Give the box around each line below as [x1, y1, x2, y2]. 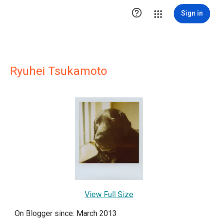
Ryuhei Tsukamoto [10, 64, 107, 78]
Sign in [181, 9, 203, 17]
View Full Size [85, 190, 133, 200]
